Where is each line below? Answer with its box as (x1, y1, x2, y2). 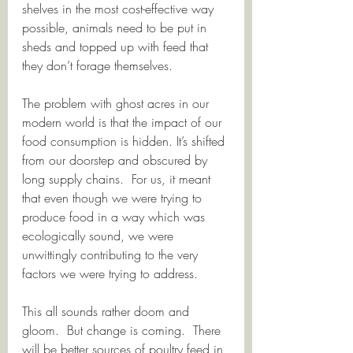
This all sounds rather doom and (22, 302, 193, 320)
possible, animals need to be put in (22, 18, 210, 36)
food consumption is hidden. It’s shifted (22, 132, 229, 150)
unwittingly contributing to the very (22, 245, 202, 263)
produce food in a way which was (22, 207, 209, 225)
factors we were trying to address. (22, 264, 198, 282)
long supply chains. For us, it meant (22, 169, 214, 188)
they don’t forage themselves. (22, 56, 176, 74)
